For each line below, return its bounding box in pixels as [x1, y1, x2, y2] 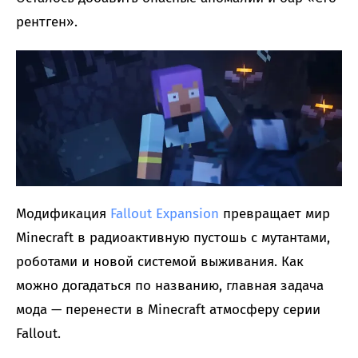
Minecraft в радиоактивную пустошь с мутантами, [16, 229, 330, 246]
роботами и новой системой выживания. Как [16, 253, 304, 270]
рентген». [16, 14, 78, 31]
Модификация [16, 205, 110, 222]
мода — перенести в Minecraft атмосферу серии [16, 300, 320, 318]
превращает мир [219, 205, 330, 222]
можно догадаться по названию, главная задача [16, 276, 324, 294]
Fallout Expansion [110, 205, 219, 222]
